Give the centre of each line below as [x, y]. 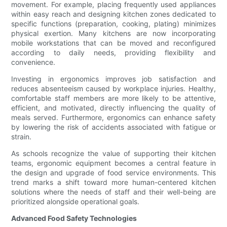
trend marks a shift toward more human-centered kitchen [113, 182]
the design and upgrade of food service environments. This [113, 173]
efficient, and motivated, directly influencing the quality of [113, 108]
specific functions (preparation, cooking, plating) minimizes [113, 24]
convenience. [33, 62]
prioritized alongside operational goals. [75, 202]
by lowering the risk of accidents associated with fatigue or [113, 127]
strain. [22, 137]
